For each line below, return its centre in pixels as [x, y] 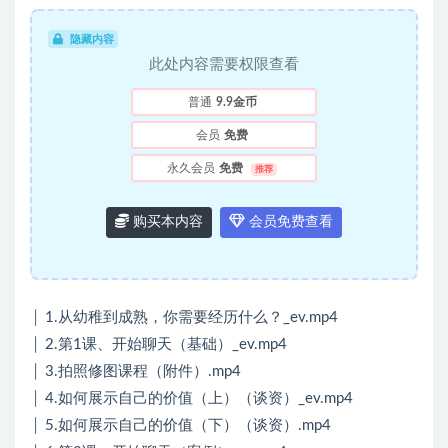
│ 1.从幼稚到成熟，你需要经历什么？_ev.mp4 [184, 318]
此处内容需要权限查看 [224, 65]
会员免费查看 [289, 222]
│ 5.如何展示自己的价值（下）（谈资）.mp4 [180, 426]
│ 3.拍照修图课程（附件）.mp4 [135, 372]
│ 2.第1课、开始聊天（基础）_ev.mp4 [158, 345]
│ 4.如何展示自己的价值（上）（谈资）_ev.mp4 [191, 399]
